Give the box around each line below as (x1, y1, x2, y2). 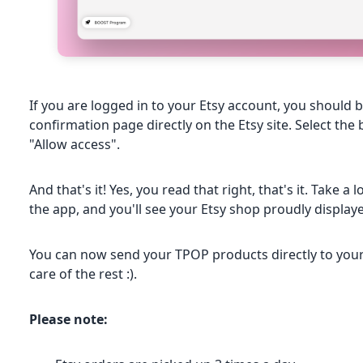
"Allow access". (29, 135, 121, 153)
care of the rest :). (29, 264, 138, 283)
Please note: (29, 310, 109, 328)
